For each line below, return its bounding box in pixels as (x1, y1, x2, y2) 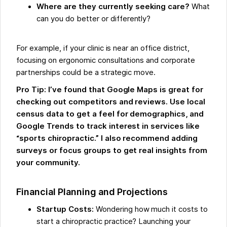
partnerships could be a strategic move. (16, 68, 156, 78)
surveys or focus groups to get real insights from (16, 146, 207, 156)
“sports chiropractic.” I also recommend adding (16, 134, 198, 143)
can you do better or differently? (36, 14, 151, 24)
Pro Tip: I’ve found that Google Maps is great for (16, 85, 203, 95)
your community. (16, 158, 80, 168)
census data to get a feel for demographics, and (16, 109, 204, 119)
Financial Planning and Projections (16, 186, 168, 198)
